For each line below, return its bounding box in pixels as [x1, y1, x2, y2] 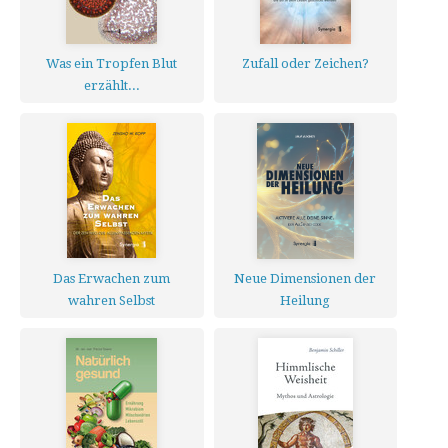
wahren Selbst [68, 293, 156, 308]
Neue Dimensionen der [234, 271, 377, 286]
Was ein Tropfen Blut [46, 56, 178, 71]
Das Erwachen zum [53, 271, 171, 286]
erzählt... [83, 78, 140, 93]
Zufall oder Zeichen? [241, 56, 369, 71]
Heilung [280, 293, 331, 308]
